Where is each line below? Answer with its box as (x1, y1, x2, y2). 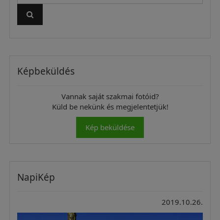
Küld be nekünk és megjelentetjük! (52, 101, 168, 111)
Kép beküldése (85, 122, 135, 133)
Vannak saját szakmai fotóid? (61, 91, 159, 101)
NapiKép (17, 170, 55, 184)
